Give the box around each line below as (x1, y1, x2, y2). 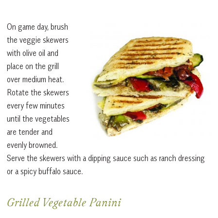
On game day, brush (7, 21, 68, 32)
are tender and (7, 127, 53, 137)
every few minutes (7, 100, 65, 110)
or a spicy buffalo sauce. (7, 166, 83, 176)
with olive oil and (7, 48, 58, 58)
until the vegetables (7, 113, 70, 124)
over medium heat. (7, 74, 64, 84)
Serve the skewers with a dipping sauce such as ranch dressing (7, 153, 205, 163)
